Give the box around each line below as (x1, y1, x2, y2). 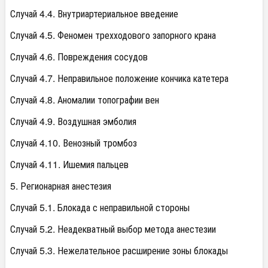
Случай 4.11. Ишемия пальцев (10, 157, 129, 172)
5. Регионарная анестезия (10, 179, 111, 193)
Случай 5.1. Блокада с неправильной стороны (10, 200, 190, 215)
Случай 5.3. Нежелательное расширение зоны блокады (10, 243, 228, 258)
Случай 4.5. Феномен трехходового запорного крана (10, 28, 216, 42)
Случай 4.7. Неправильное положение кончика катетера (10, 71, 229, 86)
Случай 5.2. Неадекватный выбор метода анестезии (10, 222, 216, 236)
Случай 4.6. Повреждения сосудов (10, 50, 148, 64)
